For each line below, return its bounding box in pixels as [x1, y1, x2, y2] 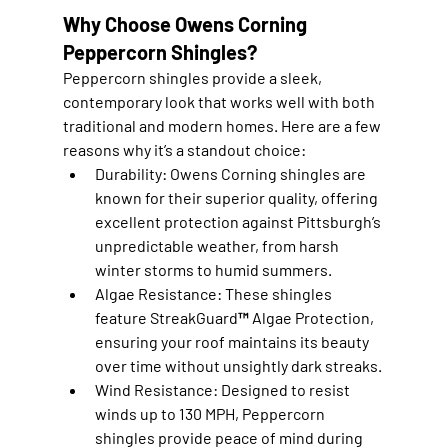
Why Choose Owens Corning [62, 11, 311, 36]
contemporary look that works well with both [62, 91, 378, 111]
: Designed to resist [212, 379, 353, 399]
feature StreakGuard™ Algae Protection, [94, 307, 377, 327]
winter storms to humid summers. [94, 259, 332, 279]
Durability [94, 163, 162, 183]
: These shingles [216, 283, 335, 303]
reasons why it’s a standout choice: [62, 139, 306, 159]
